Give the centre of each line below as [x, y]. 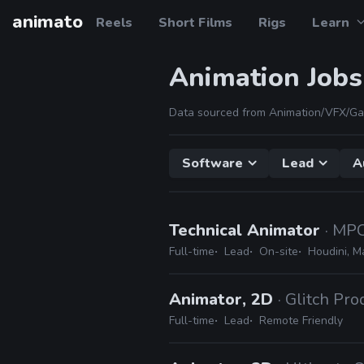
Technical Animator [247, 230]
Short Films [195, 23]
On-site [279, 251]
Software [212, 163]
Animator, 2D [223, 299]
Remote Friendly [301, 321]
